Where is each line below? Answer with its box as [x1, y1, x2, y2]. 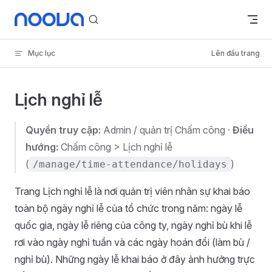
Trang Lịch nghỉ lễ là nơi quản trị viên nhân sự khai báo [15, 185, 250, 197]
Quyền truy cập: [25, 124, 101, 136]
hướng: [25, 141, 58, 153]
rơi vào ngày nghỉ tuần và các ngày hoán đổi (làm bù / [15, 236, 250, 248]
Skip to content [15, 12, 71, 21]
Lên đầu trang [211, 49, 260, 58]
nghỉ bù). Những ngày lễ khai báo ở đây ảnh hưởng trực [15, 253, 255, 265]
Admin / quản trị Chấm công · [101, 124, 233, 136]
